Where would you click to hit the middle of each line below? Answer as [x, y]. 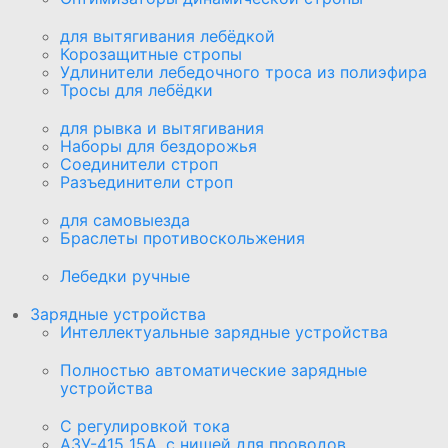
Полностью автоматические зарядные [213, 369]
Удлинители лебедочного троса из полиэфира [243, 71]
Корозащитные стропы [151, 53]
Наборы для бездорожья [158, 145]
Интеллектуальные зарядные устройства [224, 331]
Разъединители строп [146, 181]
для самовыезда [125, 219]
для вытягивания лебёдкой [167, 35]
